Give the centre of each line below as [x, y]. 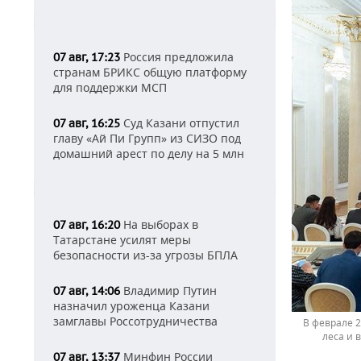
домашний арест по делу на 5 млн [149, 154]
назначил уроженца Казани [131, 306]
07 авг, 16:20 [87, 225]
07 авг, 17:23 [87, 57]
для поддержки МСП [110, 87]
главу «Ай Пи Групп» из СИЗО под [147, 138]
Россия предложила [177, 57]
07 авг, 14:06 [87, 291]
